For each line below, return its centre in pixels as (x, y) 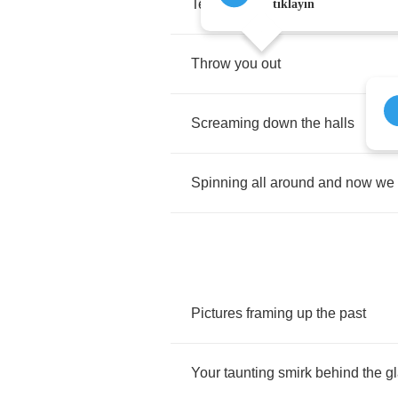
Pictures (217, 313)
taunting (249, 373)
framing (270, 313)
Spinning (219, 183)
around (292, 183)
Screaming (225, 123)
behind (337, 373)
